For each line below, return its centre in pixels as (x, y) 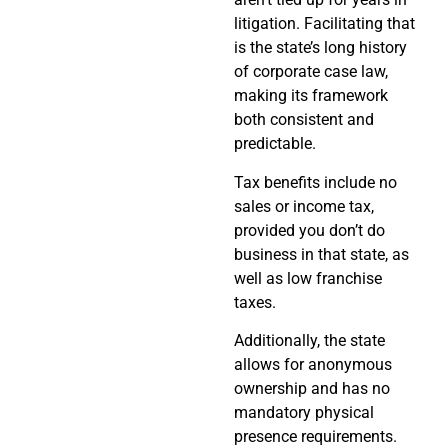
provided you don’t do (309, 230)
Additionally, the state (309, 340)
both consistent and (304, 120)
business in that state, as (321, 254)
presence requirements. (315, 436)
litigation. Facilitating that (324, 24)
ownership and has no (312, 388)
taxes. (255, 302)
